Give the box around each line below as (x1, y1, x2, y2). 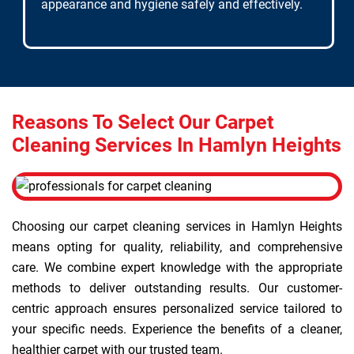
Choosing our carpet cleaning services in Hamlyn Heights (12, 219, 342, 234)
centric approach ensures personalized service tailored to (12, 301, 342, 316)
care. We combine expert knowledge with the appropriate (12, 260, 342, 275)
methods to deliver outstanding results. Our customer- (12, 281, 342, 296)
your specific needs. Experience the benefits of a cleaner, (12, 322, 342, 337)
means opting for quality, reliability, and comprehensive (12, 239, 342, 254)
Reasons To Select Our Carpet (12, 111, 273, 134)
